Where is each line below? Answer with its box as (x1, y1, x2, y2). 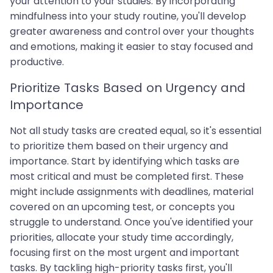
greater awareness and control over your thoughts (10, 24, 254, 39)
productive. (10, 55, 64, 69)
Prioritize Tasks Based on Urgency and (10, 79, 246, 97)
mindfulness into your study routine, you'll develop (10, 9, 246, 24)
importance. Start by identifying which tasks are (10, 154, 239, 169)
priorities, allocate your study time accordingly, (10, 230, 233, 245)
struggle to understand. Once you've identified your (10, 215, 253, 230)
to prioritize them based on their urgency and (10, 139, 228, 154)
